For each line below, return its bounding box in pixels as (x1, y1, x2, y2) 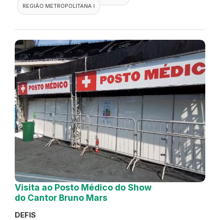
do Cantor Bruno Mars (15, 192, 108, 203)
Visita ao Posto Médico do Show (15, 182, 152, 192)
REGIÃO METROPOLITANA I (23, 2, 95, 10)
